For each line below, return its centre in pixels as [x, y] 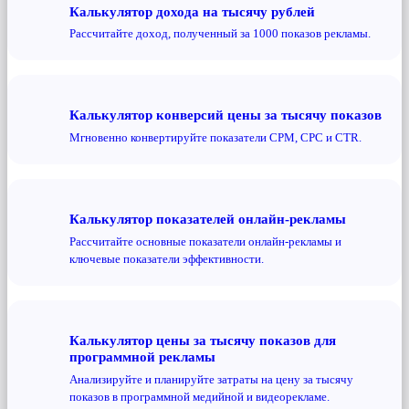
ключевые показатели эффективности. [167, 258]
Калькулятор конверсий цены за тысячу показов [225, 115]
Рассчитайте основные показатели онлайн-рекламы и [205, 241]
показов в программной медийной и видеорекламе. [199, 396]
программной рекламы [142, 356]
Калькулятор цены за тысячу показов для [203, 340]
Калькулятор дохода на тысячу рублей [192, 11]
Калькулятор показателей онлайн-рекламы [208, 219]
